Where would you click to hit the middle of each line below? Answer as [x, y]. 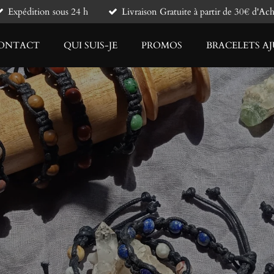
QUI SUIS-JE [91, 45]
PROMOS [162, 45]
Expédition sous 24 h [48, 11]
